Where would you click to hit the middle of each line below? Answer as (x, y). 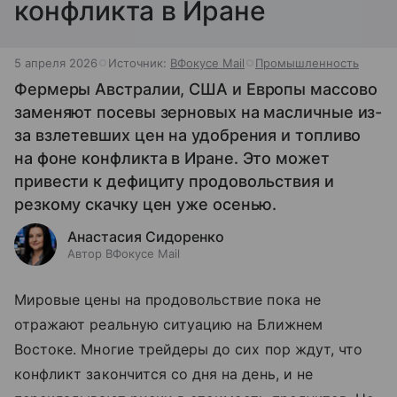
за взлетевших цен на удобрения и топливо (188, 135)
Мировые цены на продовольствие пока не (167, 300)
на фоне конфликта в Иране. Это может (172, 158)
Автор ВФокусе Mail (124, 253)
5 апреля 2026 (56, 63)
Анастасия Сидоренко (146, 237)
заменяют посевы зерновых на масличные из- (198, 112)
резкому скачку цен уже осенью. (146, 204)
